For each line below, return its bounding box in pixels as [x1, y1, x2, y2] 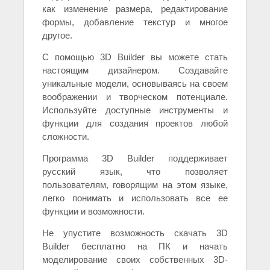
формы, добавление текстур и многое [42, 17, 228, 28]
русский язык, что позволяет [42, 166, 228, 177]
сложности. [42, 131, 89, 142]
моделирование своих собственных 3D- [42, 254, 228, 265]
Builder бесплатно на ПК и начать [42, 241, 228, 252]
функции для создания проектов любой [42, 118, 228, 129]
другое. [42, 30, 72, 41]
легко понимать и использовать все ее [42, 193, 228, 204]
